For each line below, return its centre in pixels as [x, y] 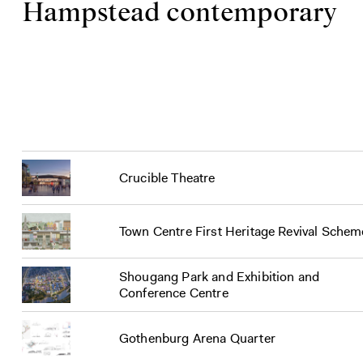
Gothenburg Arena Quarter [197, 338]
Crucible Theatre [167, 177]
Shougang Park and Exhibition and [220, 276]
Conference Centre [174, 293]
